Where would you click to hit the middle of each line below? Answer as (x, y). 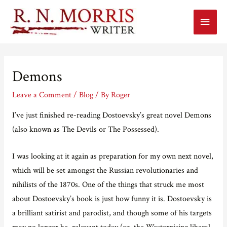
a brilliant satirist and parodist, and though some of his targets (112, 213)
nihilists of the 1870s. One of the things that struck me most (108, 184)
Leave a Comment (42, 94)
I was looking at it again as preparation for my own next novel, (112, 156)
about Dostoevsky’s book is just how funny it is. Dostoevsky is (112, 198)
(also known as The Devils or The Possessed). (85, 129)
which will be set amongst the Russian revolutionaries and (105, 170)
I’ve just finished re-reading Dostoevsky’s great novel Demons (111, 115)
